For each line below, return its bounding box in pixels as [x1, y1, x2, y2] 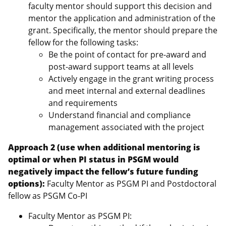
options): [8, 178, 45, 189]
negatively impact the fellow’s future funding [8, 166, 198, 177]
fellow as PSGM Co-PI [8, 190, 87, 201]
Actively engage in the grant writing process [48, 73, 214, 84]
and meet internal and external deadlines [48, 85, 205, 96]
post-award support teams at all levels [48, 61, 194, 72]
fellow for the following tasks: [28, 37, 138, 48]
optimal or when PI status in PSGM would [8, 154, 179, 165]
